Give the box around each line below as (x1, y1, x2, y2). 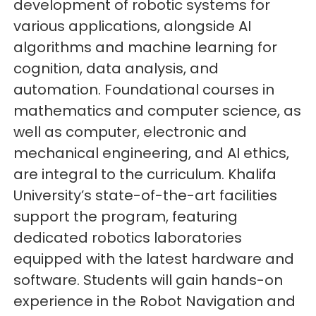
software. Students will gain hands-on (13, 270, 284, 291)
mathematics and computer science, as (13, 101, 302, 121)
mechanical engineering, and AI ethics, (13, 143, 290, 164)
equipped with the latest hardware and (13, 249, 295, 269)
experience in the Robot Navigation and (13, 291, 296, 312)
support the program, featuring (13, 207, 238, 227)
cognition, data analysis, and (13, 59, 219, 79)
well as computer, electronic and (13, 122, 248, 142)
